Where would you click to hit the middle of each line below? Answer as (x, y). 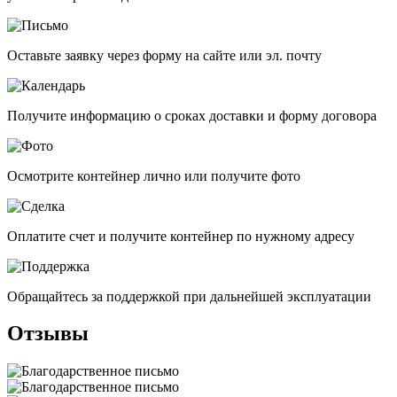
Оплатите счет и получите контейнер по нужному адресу (181, 236)
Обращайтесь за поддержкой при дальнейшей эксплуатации (189, 296)
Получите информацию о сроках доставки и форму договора (192, 115)
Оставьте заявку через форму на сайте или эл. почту (164, 55)
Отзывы (48, 334)
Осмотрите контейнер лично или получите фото (154, 175)
